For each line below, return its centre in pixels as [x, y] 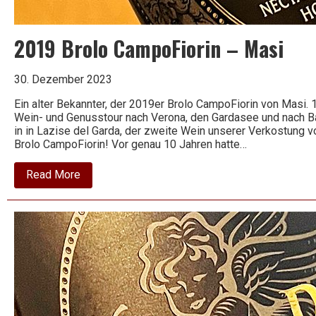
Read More [53, 175]
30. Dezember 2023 [63, 79]
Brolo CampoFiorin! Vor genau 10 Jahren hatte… [130, 144]
